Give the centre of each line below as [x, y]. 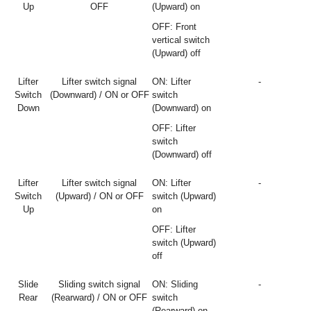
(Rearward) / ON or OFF [99, 297]
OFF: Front [174, 27]
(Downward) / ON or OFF [99, 95]
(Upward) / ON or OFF [99, 196]
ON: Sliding [175, 284]
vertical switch [181, 40]
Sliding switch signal [99, 284]
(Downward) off [182, 154]
